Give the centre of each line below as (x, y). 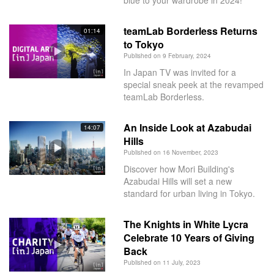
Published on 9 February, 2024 (167, 55)
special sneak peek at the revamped (193, 84)
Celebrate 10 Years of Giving (189, 237)
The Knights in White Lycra (186, 224)
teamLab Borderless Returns (190, 31)
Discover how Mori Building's (179, 168)
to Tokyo (143, 44)
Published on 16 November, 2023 (171, 152)
